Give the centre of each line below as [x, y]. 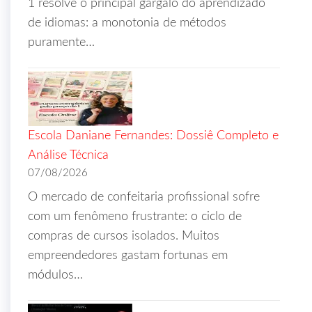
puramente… [61, 42]
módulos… [55, 275]
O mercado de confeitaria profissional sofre [144, 197]
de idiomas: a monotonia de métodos [127, 23]
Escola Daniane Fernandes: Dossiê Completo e [153, 135]
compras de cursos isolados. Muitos [124, 236]
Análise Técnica [68, 155]
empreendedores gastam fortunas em [128, 255]
